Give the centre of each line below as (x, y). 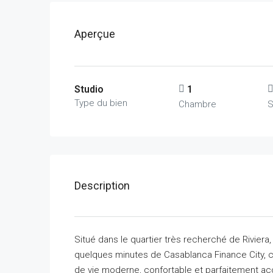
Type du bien (101, 103)
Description (102, 185)
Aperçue (95, 34)
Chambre (197, 104)
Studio (89, 89)
